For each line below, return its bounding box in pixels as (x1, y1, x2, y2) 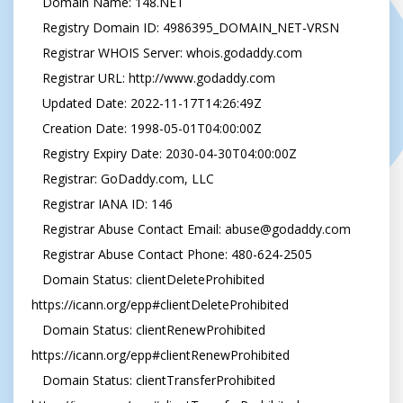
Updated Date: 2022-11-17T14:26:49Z (31, 94, 42, 112)
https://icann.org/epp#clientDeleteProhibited (31, 296, 289, 313)
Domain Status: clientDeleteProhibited (31, 271, 42, 288)
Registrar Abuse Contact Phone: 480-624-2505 (31, 246, 42, 263)
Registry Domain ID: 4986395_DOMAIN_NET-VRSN (31, 19, 42, 36)
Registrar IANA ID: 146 (31, 195, 42, 212)
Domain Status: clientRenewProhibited (31, 321, 42, 338)
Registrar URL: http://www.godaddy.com (31, 69, 42, 86)
